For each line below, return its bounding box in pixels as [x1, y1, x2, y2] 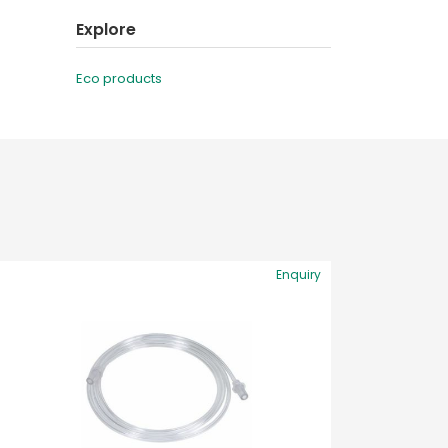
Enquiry [276, 266, 321, 283]
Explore [76, 18, 136, 41]
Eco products [76, 69, 162, 88]
